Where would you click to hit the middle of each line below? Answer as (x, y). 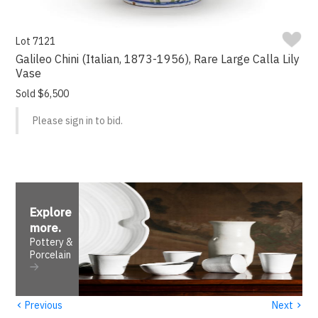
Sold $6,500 (43, 94)
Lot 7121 (36, 42)
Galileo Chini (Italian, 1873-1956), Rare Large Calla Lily (158, 59)
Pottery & (52, 242)
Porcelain (51, 255)
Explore (51, 213)
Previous (43, 305)
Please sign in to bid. (78, 121)
